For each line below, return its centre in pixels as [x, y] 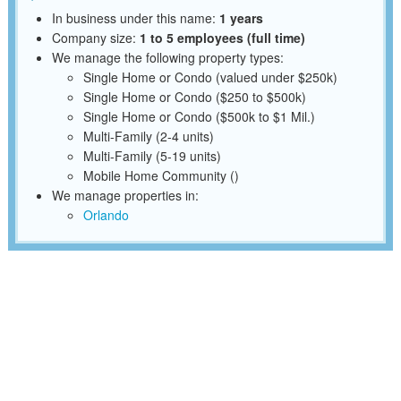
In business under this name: [135, 17]
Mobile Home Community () [161, 175]
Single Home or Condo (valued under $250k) [210, 77]
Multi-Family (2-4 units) [148, 136]
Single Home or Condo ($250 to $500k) [194, 96]
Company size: [95, 37]
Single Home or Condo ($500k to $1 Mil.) [199, 116]
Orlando [106, 214]
